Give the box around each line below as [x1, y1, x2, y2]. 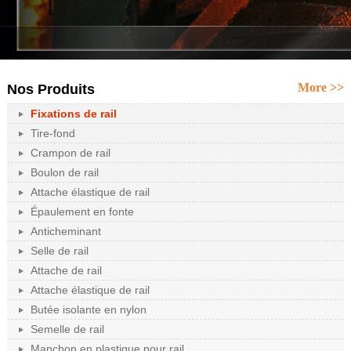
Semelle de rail [30, 323, 104, 336]
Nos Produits [6, 81, 95, 98]
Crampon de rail [30, 147, 110, 160]
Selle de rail [30, 244, 89, 258]
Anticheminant [30, 225, 101, 238]
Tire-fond [30, 127, 75, 140]
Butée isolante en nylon [30, 303, 147, 317]
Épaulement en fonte [30, 205, 134, 219]
